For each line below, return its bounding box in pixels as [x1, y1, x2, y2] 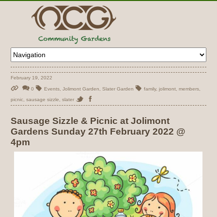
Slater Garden [102, 86, 134, 92]
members [179, 86, 200, 92]
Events [44, 86, 60, 92]
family [144, 86, 156, 92]
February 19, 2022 [11, 75, 53, 80]
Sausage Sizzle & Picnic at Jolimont [11, 115, 170, 126]
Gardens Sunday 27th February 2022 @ [11, 126, 186, 137]
